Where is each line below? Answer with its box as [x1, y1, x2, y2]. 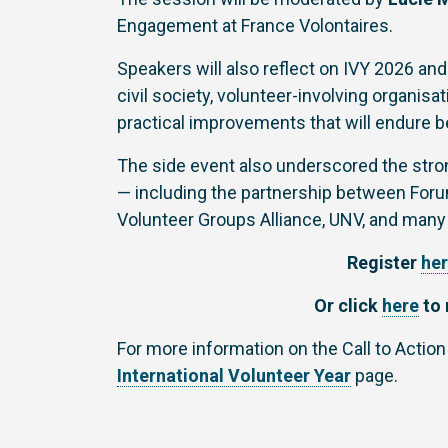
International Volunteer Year [117, 365, 351, 386]
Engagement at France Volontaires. [117, 15, 393, 36]
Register [346, 252, 421, 273]
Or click [314, 295, 382, 316]
